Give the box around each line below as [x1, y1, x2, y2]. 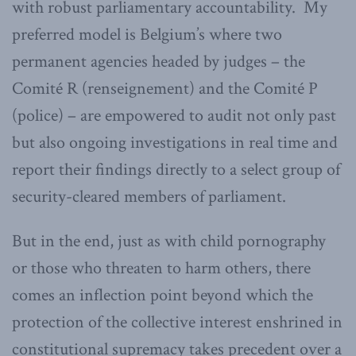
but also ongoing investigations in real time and [12, 130, 338, 154]
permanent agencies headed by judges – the [12, 49, 305, 73]
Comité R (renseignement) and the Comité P [12, 76, 318, 100]
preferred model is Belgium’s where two [12, 22, 282, 46]
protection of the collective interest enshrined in [12, 310, 342, 334]
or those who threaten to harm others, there [12, 256, 311, 280]
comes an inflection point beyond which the [12, 283, 313, 307]
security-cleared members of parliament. [12, 184, 286, 208]
